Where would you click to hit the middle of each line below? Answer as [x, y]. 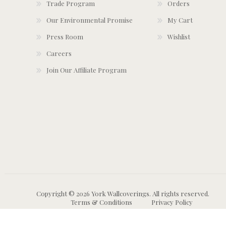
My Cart [180, 20]
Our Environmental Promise [90, 20]
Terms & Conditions [101, 202]
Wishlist [179, 37]
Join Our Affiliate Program [87, 70]
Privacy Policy [172, 202]
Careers [59, 53]
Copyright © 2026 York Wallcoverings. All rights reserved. [123, 194]
